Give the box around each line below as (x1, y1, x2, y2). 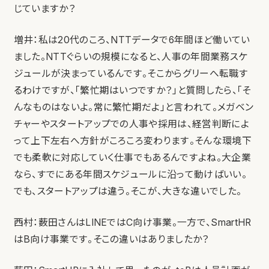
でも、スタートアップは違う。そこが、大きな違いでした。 (13, 186, 242, 198)
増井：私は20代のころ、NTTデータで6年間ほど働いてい (13, 34, 250, 46)
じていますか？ (13, 3, 76, 15)
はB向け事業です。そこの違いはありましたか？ (13, 234, 210, 246)
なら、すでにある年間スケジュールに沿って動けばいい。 (13, 169, 247, 181)
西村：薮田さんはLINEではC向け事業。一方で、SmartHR (13, 217, 252, 229)
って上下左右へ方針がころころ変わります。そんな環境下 (13, 135, 252, 147)
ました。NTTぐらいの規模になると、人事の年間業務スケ (13, 51, 248, 63)
